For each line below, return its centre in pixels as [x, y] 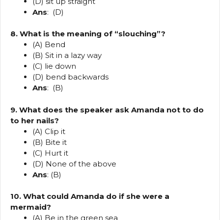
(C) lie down [54, 66]
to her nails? [35, 120]
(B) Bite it [50, 142]
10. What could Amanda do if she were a [90, 196]
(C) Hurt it [50, 153]
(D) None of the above [74, 164]
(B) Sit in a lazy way [67, 55]
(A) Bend [49, 45]
